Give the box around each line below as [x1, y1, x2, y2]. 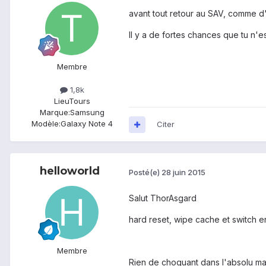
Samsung [69, 107, 104, 118]
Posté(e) [129, 167, 161, 177]
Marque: [39, 107, 70, 118]
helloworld [39, 164, 100, 178]
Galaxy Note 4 [60, 119, 113, 129]
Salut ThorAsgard [129, 192, 199, 203]
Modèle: [31, 119, 61, 129]
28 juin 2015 [161, 167, 205, 177]
